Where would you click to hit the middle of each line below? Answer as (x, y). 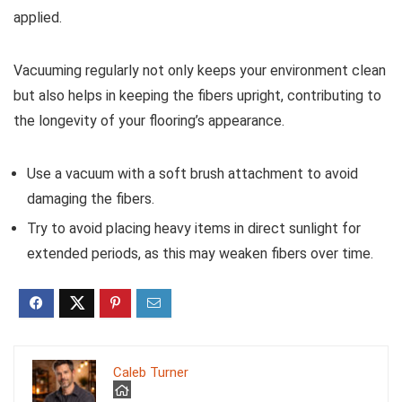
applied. (38, 18)
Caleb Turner (151, 373)
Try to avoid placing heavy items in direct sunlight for (194, 229)
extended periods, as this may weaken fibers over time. (200, 254)
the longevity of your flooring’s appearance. (149, 121)
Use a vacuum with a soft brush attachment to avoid (192, 174)
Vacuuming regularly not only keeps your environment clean (200, 71)
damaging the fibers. (91, 199)
